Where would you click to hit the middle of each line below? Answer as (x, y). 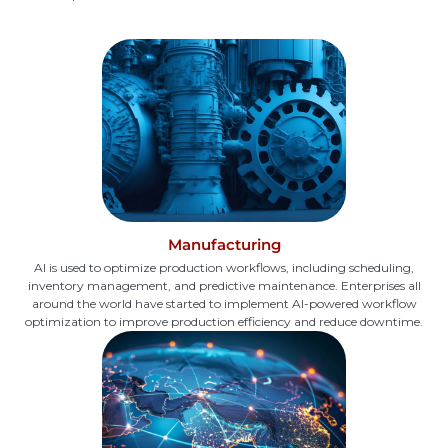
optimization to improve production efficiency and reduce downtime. (224, 322)
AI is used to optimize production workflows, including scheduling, (224, 268)
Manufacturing (224, 245)
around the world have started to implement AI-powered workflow (224, 304)
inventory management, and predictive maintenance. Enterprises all (224, 286)
